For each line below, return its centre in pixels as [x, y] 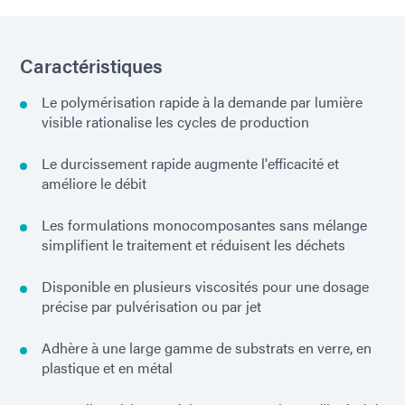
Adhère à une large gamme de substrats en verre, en [207, 348]
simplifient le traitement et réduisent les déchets [193, 245]
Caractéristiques [91, 66]
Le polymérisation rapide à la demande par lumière [202, 102]
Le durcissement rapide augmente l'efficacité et [190, 164]
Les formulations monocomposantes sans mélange [204, 225]
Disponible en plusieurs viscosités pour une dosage [205, 287]
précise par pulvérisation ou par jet [151, 306]
